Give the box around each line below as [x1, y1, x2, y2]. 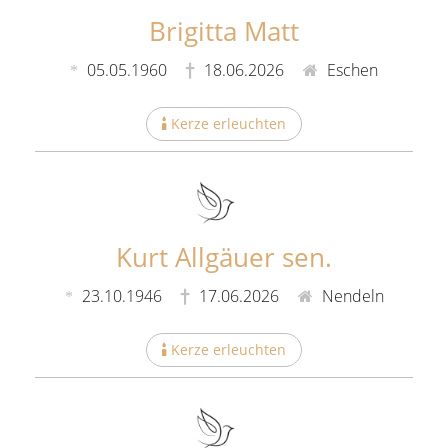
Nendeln [317, 284, 384, 307]
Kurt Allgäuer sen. [116, 238, 332, 275]
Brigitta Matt [149, 13, 299, 49]
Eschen [323, 59, 378, 81]
